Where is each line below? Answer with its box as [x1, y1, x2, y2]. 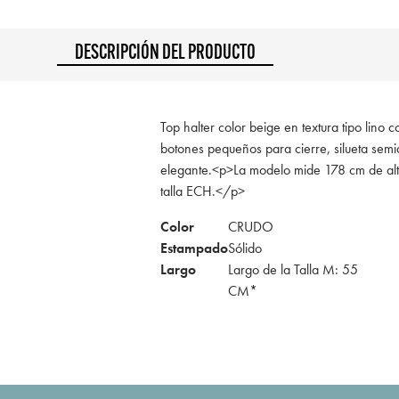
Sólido [228, 238, 262, 257]
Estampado [160, 238, 228, 257]
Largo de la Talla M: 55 [228, 259, 358, 279]
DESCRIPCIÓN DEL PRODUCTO [75, 43, 256, 65]
